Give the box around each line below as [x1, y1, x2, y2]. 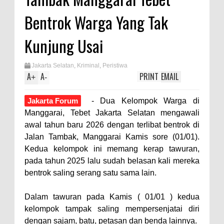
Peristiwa [102, 62, 127, 69]
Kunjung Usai [24, 34, 103, 57]
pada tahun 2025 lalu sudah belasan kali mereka [24, 156, 199, 165]
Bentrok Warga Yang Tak [24, 10, 168, 34]
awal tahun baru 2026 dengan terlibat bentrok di [24, 120, 199, 129]
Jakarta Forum [27, 96, 78, 105]
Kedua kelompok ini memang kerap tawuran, [24, 144, 199, 153]
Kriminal [77, 62, 99, 69]
